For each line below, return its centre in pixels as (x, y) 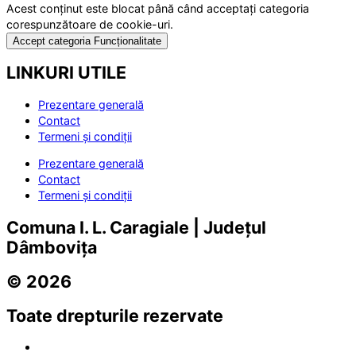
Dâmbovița (52, 248)
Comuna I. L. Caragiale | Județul (136, 228)
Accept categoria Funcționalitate (87, 41)
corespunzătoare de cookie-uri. (90, 24)
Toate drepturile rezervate (115, 315)
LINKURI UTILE (66, 73)
